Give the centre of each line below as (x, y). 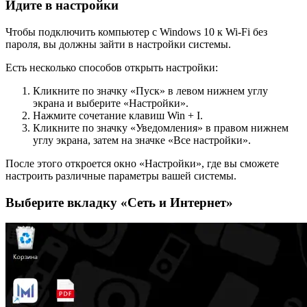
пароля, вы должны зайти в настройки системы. (118, 44)
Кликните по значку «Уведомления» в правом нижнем (161, 127)
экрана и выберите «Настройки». (111, 103)
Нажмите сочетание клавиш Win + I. (118, 115)
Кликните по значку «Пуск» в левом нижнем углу (150, 90)
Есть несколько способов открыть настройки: (112, 67)
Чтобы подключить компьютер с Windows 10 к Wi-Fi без (136, 32)
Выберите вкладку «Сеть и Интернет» (119, 202)
